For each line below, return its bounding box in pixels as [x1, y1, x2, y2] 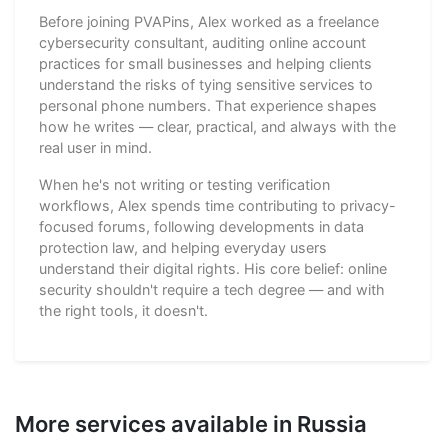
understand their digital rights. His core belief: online [39, 259, 387, 277]
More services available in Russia [15, 410, 367, 437]
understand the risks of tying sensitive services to [39, 75, 373, 93]
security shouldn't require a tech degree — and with [39, 280, 385, 298]
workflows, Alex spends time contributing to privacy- [39, 196, 396, 214]
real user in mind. [39, 138, 152, 156]
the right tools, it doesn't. [39, 301, 208, 319]
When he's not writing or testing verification [39, 175, 330, 193]
